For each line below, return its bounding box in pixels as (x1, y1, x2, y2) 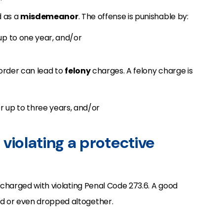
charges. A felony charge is (90, 65, 193, 76)
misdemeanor (20, 11, 78, 22)
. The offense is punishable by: (78, 11, 188, 22)
